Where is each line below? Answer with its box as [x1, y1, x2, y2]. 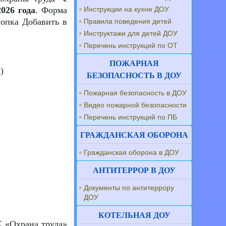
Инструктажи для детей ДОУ [84, 29, 178, 37]
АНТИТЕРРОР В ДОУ [93, 166, 176, 175]
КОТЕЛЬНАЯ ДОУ [98, 211, 171, 219]
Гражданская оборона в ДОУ [84, 148, 180, 156]
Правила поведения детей [84, 17, 172, 25]
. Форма [35, 5, 68, 15]
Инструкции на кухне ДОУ [84, 5, 169, 13]
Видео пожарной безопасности [84, 101, 187, 109]
